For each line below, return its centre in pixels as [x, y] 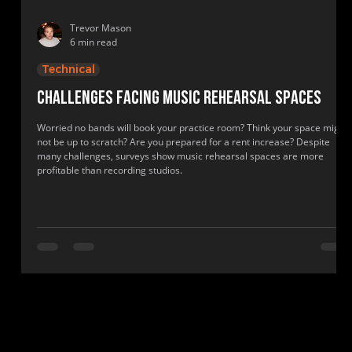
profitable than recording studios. [110, 170]
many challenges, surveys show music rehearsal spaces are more [180, 156]
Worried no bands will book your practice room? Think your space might [192, 128]
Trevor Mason [101, 28]
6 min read [93, 42]
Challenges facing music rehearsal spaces [179, 99]
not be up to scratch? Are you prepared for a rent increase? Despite [183, 142]
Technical [68, 69]
